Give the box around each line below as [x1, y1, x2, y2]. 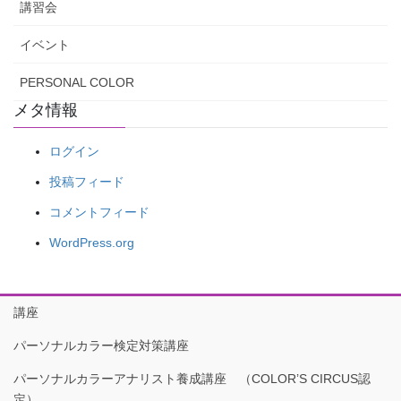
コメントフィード [49, 205, 149, 219]
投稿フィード [49, 174, 124, 189]
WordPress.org [49, 235, 134, 251]
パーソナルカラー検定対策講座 [13, 337, 189, 353]
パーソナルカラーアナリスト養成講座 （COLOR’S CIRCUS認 [13, 371, 371, 386]
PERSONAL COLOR [20, 74, 134, 90]
